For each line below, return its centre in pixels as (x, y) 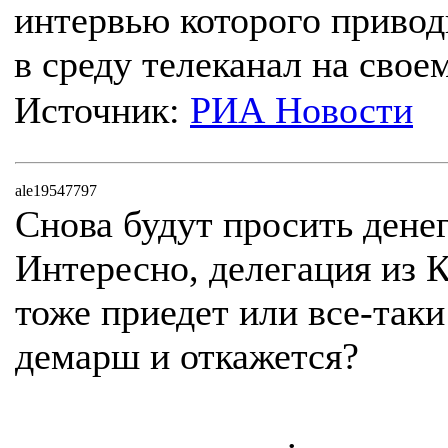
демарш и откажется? (187, 356)
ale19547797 (56, 190)
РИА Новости (301, 110)
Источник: (102, 110)
